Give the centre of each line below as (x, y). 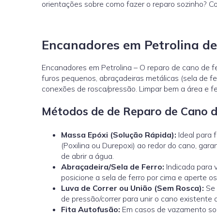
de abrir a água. (87, 156)
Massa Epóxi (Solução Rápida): (119, 134)
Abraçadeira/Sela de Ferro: (113, 166)
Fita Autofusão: (91, 209)
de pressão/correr (91, 198)
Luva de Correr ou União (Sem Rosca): (132, 188)
